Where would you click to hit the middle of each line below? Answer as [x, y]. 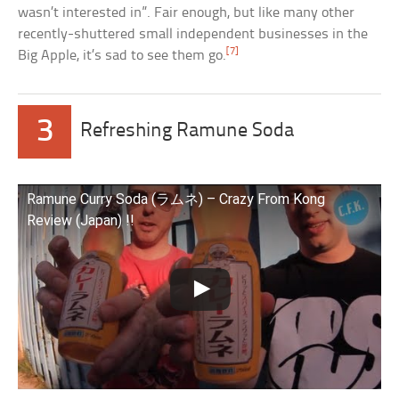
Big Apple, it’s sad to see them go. [122, 56]
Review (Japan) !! [81, 221]
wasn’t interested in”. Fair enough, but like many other [187, 13]
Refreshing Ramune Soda [187, 132]
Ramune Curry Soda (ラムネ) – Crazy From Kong [176, 199]
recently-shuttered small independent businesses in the [193, 35]
